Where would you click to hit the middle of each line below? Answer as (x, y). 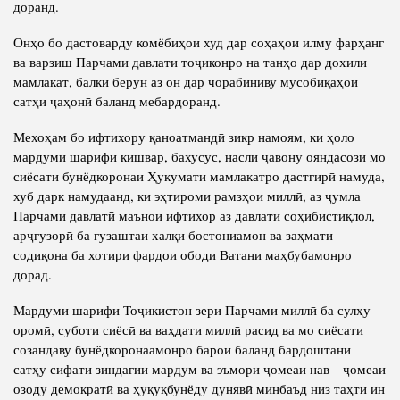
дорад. (33, 274)
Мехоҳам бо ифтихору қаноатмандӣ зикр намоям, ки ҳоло (184, 136)
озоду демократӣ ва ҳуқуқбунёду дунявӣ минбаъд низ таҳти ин (199, 388)
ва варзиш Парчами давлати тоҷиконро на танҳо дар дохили (190, 61)
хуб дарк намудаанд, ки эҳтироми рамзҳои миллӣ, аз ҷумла (187, 195)
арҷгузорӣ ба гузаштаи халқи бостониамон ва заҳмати (173, 234)
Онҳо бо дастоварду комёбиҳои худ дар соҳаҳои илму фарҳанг (199, 42)
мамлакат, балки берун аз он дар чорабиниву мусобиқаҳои (186, 81)
